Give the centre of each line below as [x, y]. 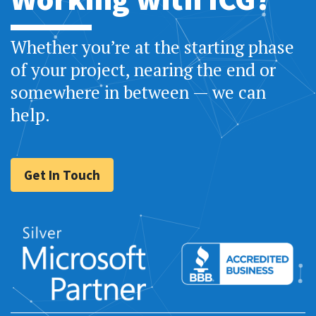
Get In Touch [62, 175]
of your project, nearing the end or [143, 70]
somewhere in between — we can [138, 92]
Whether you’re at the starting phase [152, 47]
